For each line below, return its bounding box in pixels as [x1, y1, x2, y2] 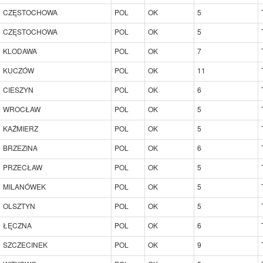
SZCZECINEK [3, 239, 48, 249]
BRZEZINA [3, 142, 38, 153]
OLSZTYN [3, 200, 35, 211]
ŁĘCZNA [3, 220, 32, 230]
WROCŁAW [3, 103, 41, 114]
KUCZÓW [3, 65, 34, 75]
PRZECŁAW [3, 161, 42, 172]
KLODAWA [3, 45, 37, 56]
